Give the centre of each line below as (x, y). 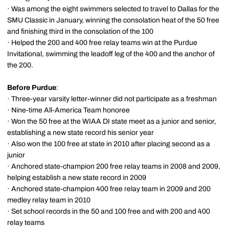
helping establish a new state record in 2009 (77, 178)
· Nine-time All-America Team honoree (68, 110)
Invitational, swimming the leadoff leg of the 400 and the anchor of (111, 54)
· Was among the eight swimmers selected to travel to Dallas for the (113, 9)
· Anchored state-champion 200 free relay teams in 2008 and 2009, (114, 166)
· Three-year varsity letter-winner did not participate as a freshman (112, 99)
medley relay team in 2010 (49, 200)
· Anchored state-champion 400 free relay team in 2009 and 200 (109, 189)
